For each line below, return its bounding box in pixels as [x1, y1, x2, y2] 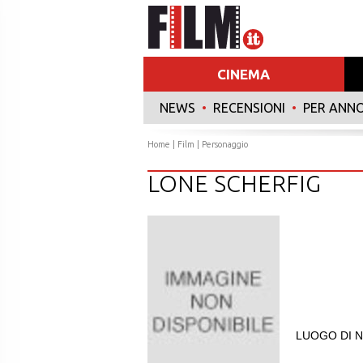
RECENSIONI [213, 100, 285, 115]
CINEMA [217, 66, 271, 82]
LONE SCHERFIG [147, 170, 321, 196]
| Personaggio [194, 139, 248, 149]
